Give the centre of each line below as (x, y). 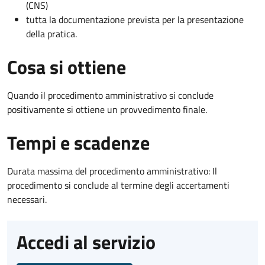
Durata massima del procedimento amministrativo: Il (112, 171)
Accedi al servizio (86, 242)
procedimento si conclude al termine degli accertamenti (118, 185)
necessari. (27, 199)
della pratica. (51, 33)
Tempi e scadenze (78, 142)
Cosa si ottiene (67, 67)
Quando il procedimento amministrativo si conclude (110, 95)
